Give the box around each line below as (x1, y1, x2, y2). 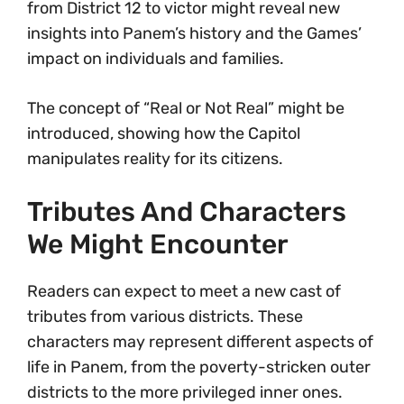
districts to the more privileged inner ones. (27, 381, 343, 402)
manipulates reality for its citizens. (27, 148, 283, 169)
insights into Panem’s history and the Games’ (27, 23, 362, 43)
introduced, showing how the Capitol (27, 123, 300, 143)
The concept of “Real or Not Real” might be (27, 97, 344, 118)
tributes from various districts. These (27, 306, 303, 326)
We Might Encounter (27, 227, 289, 261)
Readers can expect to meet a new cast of (27, 280, 341, 301)
